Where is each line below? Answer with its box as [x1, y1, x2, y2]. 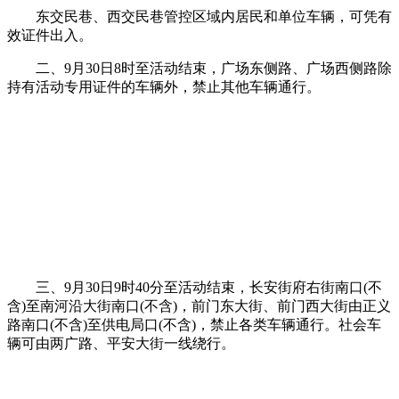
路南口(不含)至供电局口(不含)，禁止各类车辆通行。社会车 [7, 316, 381, 332]
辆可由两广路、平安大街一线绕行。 [7, 335, 235, 351]
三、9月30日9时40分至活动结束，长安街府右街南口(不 [7, 279, 382, 295]
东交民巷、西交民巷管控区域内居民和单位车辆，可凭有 [7, 8, 392, 24]
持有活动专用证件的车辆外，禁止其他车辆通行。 [7, 78, 321, 94]
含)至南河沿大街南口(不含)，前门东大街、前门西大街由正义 [7, 297, 391, 313]
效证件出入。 [7, 27, 93, 43]
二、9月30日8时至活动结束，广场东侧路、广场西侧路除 [7, 60, 392, 76]
